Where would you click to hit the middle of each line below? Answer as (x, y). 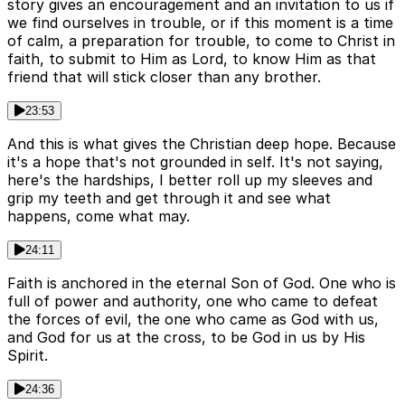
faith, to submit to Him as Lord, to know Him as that (192, 59)
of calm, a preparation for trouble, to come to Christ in (201, 41)
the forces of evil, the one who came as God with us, (193, 320)
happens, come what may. (99, 217)
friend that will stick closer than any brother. (164, 77)
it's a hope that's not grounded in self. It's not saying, (195, 162)
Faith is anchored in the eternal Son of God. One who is (202, 283)
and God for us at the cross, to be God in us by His (186, 338)
